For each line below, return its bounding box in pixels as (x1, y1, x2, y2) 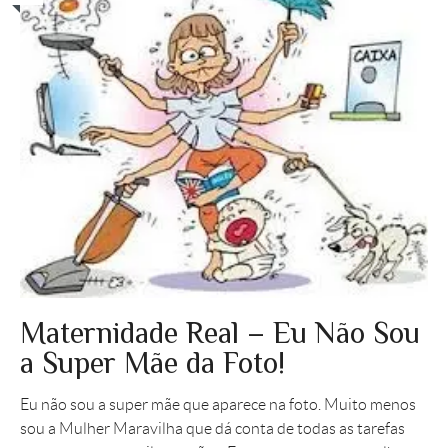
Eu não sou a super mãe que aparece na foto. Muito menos (20, 395, 416, 413)
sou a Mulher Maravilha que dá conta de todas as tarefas (20, 419, 405, 437)
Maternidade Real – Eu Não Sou (20, 315, 420, 350)
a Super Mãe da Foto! (20, 345, 285, 380)
